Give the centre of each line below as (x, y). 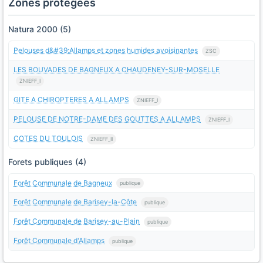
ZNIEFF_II (102, 139)
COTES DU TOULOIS (48, 138)
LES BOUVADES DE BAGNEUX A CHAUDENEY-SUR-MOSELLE (117, 69)
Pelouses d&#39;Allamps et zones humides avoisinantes (106, 50)
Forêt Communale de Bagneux (63, 183)
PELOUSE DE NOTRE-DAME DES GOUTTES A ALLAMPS (107, 119)
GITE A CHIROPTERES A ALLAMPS (71, 100)
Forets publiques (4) (47, 161)
